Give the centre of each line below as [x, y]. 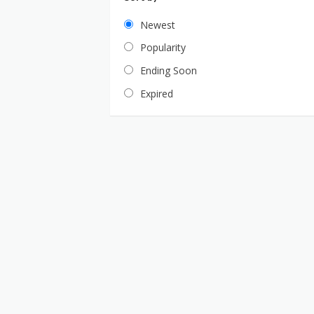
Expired [157, 93]
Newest [158, 25]
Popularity [163, 48]
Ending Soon [169, 71]
